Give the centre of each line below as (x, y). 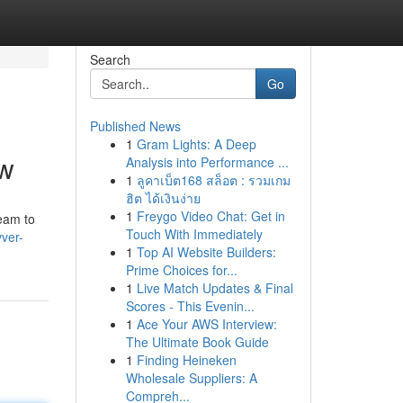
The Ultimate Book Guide (197, 342)
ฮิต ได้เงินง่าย (163, 198)
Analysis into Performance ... (207, 162)
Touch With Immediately (194, 234)
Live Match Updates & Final (215, 288)
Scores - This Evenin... (190, 306)
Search (110, 59)
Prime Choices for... (181, 270)
